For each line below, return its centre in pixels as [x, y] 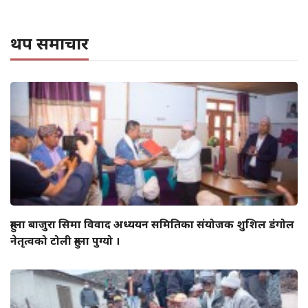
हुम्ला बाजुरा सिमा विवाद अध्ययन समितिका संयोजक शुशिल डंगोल [152, 224]
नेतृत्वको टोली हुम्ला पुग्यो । [65, 240]
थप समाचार [49, 43]
